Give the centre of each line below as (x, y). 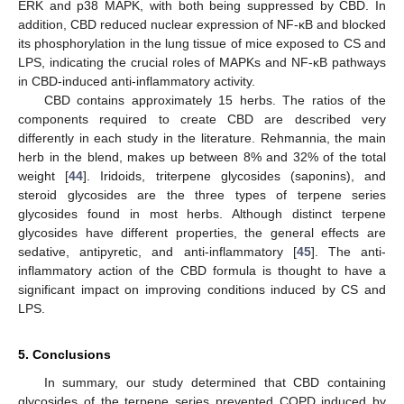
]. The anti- (349, 251)
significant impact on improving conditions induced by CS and (202, 289)
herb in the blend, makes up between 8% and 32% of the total (202, 156)
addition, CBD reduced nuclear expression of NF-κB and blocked (202, 24)
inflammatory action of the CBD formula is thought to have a (202, 270)
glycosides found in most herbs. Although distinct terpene (202, 213)
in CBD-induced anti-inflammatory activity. (137, 81)
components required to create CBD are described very (202, 119)
